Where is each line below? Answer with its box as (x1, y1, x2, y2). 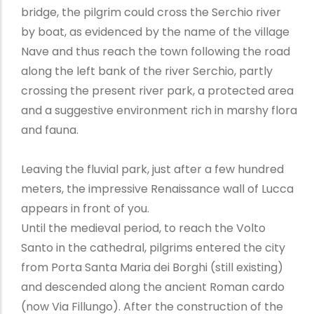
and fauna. (20, 121, 78, 138)
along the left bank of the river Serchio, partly (20, 62, 273, 79)
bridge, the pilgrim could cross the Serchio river (20, 4, 281, 20)
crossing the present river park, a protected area (20, 82, 294, 99)
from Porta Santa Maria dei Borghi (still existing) (20, 259, 283, 275)
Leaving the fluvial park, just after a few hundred (20, 161, 284, 177)
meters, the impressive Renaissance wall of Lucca (20, 180, 294, 197)
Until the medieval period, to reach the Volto (20, 219, 266, 236)
